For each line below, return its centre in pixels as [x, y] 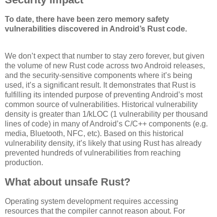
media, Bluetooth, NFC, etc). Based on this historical [94, 133]
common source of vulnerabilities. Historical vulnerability [101, 104]
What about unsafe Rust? [68, 182]
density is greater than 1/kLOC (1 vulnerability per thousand [106, 114]
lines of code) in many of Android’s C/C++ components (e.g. [106, 124]
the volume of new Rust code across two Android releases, [105, 65]
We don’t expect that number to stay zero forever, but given [105, 56]
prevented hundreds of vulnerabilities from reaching [93, 153]
